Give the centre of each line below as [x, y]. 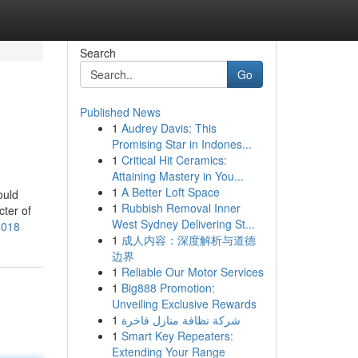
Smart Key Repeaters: [177, 336]
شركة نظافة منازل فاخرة [181, 320]
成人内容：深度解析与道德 [188, 240]
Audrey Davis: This [169, 128]
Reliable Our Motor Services [192, 272]
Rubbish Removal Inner [181, 208]
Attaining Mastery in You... [177, 176]
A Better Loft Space [170, 192]
